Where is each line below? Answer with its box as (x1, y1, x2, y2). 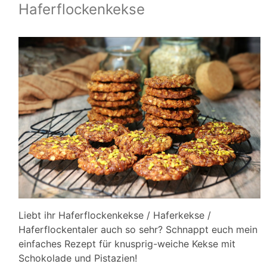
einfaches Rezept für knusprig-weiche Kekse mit (18, 238, 235, 250)
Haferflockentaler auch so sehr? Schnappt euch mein (18, 223, 257, 236)
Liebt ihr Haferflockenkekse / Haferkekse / (18, 209, 211, 222)
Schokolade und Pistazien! (18, 252, 137, 265)
